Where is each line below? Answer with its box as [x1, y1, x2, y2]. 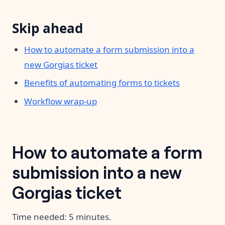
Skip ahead [12, 19, 83, 38]
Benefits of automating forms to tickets [24, 77, 180, 89]
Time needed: [12, 210, 69, 222]
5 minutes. [69, 210, 111, 222]
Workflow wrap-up [24, 95, 97, 107]
